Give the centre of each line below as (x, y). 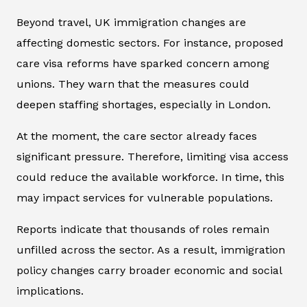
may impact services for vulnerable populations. (145, 198)
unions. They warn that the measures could (133, 84)
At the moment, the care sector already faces (137, 136)
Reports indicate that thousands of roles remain (143, 230)
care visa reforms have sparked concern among (143, 64)
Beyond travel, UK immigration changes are (131, 23)
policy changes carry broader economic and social (149, 271)
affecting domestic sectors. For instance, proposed (150, 43)
